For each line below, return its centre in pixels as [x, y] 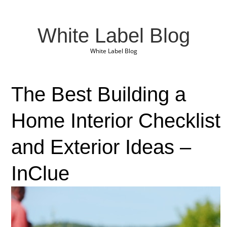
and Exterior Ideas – [101, 147]
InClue [40, 173]
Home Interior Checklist [116, 121]
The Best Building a [98, 94]
